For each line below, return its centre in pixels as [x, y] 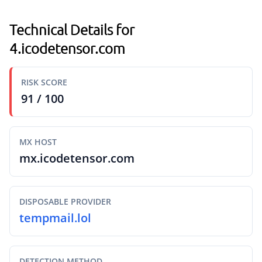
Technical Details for [72, 29]
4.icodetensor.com [67, 48]
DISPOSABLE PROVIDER [65, 201]
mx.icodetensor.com [77, 158]
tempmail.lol [55, 218]
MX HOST [38, 142]
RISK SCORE [44, 82]
